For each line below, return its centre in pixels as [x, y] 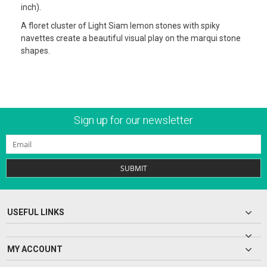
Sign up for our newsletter [133, 120]
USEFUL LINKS [36, 212]
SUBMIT [133, 168]
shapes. [35, 50]
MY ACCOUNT [35, 249]
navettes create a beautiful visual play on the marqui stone [131, 38]
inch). [31, 7]
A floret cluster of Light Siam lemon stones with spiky [120, 25]
